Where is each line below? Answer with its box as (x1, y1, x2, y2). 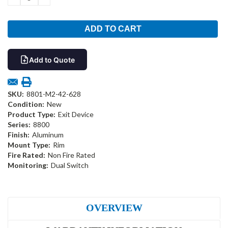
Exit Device (58, 110, 94, 119)
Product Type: (8, 110, 55, 119)
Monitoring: (8, 161, 48, 170)
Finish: (8, 130, 30, 139)
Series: (8, 120, 31, 129)
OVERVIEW (85, 202, 142, 214)
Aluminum (32, 130, 64, 139)
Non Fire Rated (47, 151, 95, 160)
